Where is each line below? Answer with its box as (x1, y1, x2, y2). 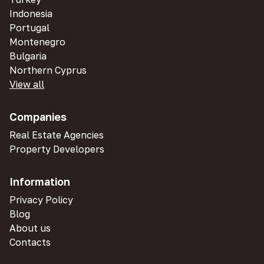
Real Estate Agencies (9, 129, 104, 141)
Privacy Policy (9, 194, 73, 206)
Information (9, 175, 70, 188)
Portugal (9, 22, 49, 34)
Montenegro (9, 36, 65, 48)
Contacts (9, 236, 51, 248)
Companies (9, 110, 67, 123)
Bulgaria (9, 50, 47, 62)
